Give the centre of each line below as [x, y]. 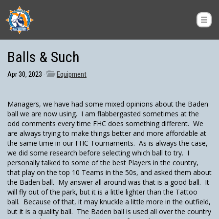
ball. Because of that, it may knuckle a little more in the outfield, [109, 202]
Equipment [72, 74]
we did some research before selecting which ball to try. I [98, 153]
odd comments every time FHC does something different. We [105, 123]
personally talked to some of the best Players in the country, [103, 163]
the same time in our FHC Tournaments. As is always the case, [108, 143]
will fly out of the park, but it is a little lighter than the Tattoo [102, 192]
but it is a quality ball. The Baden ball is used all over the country [109, 211]
